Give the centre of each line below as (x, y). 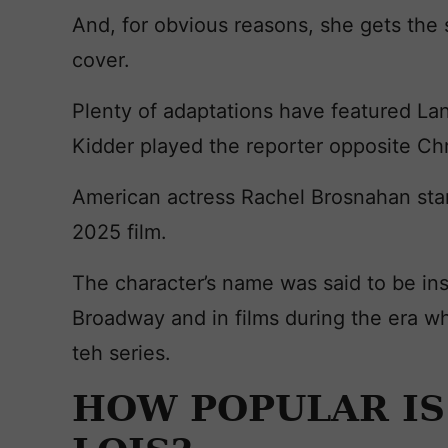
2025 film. (122, 232)
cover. (104, 60)
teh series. (121, 353)
